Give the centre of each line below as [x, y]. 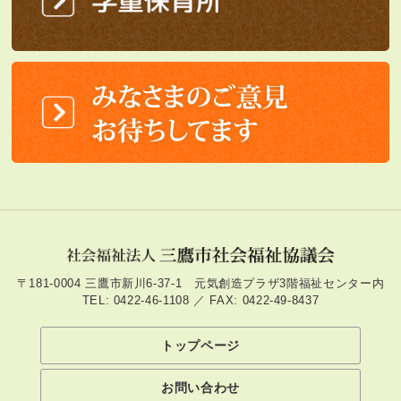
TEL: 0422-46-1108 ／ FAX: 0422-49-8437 [200, 301]
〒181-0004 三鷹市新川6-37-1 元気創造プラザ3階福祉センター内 [200, 284]
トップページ [200, 346]
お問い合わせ [200, 388]
